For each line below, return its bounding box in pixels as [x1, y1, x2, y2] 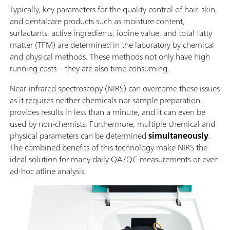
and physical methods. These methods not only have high [10, 49, 210, 64]
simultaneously [148, 128, 208, 143]
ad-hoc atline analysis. [10, 163, 86, 178]
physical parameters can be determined [10, 128, 148, 143]
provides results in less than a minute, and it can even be [10, 104, 205, 119]
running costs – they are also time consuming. [10, 61, 169, 75]
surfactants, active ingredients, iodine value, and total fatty [10, 25, 212, 40]
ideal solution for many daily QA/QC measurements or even [10, 151, 219, 166]
